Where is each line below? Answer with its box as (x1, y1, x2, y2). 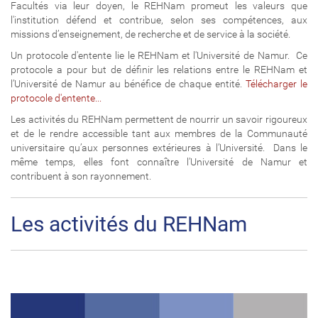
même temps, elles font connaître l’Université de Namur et (11, 155, 307, 168)
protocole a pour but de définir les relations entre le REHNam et (11, 63, 307, 75)
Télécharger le (246, 77, 307, 89)
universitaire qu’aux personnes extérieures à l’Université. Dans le (11, 141, 307, 153)
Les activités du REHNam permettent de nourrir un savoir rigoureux (11, 113, 307, 125)
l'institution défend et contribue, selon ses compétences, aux (11, 13, 307, 26)
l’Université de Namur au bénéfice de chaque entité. (11, 77, 246, 89)
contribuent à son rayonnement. (11, 170, 151, 182)
